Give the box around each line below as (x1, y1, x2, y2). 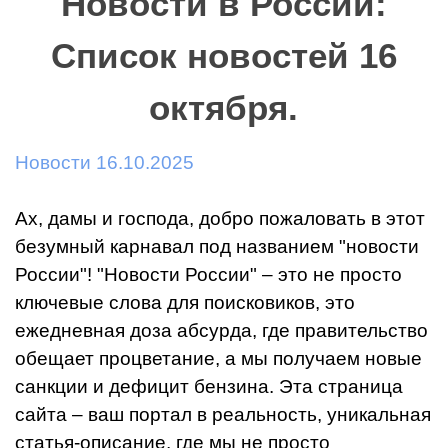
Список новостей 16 (50, 37, 397, 75)
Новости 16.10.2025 (15, 152, 194, 173)
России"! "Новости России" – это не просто (15, 264, 402, 285)
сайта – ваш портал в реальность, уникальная (15, 404, 431, 425)
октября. (149, 89, 299, 127)
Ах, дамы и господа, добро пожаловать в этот (15, 208, 425, 229)
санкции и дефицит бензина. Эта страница (15, 376, 403, 397)
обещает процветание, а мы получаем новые (15, 348, 422, 369)
